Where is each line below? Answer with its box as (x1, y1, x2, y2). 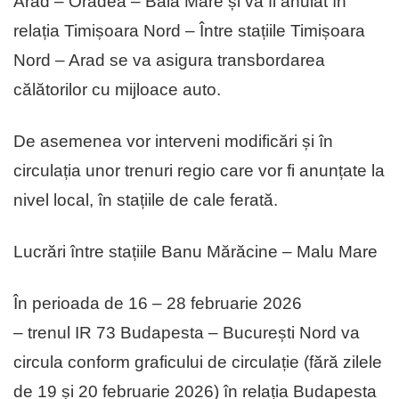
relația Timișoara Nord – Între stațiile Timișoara (13, 21, 365, 41)
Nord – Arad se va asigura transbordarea (13, 51, 325, 70)
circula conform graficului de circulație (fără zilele (13, 353, 382, 372)
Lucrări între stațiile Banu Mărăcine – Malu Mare (13, 242, 378, 262)
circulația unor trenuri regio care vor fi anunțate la (13, 161, 385, 181)
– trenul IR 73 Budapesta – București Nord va (13, 323, 360, 343)
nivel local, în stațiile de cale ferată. (13, 191, 278, 210)
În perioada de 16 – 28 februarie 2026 (13, 294, 302, 313)
